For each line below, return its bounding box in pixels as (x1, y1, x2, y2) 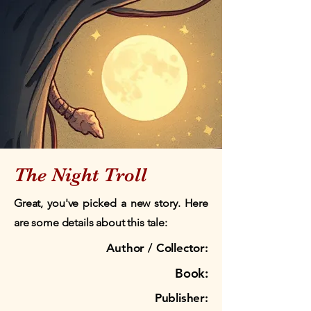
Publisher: (154, 291, 208, 305)
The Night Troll (14, 164, 147, 186)
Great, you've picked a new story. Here (14, 196, 208, 210)
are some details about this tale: (14, 216, 167, 229)
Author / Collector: (106, 241, 208, 255)
